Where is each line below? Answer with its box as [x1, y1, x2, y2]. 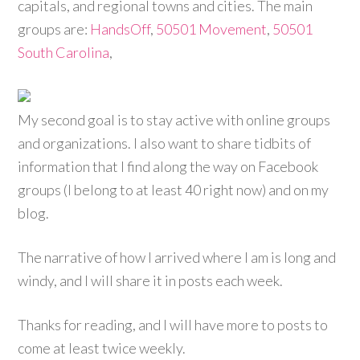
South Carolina [18, 43, 110, 61]
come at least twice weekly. [18, 339, 186, 357]
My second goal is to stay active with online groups [18, 111, 331, 129]
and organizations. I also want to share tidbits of [18, 134, 312, 152]
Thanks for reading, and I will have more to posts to [18, 316, 329, 333]
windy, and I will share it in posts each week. [18, 272, 284, 289]
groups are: [18, 20, 91, 38]
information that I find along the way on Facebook [18, 157, 319, 175]
